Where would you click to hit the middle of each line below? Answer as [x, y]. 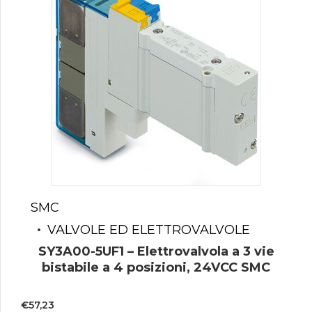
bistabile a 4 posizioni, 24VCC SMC [156, 267]
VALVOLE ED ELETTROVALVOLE [149, 230]
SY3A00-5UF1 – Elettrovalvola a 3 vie [156, 251]
